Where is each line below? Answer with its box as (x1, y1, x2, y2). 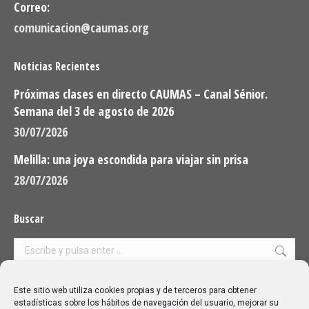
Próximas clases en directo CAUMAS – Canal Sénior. (14, 85, 268, 102)
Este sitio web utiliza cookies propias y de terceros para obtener (14, 286, 257, 295)
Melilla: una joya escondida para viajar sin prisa (14, 150, 248, 168)
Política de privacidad (83, 284, 188, 301)
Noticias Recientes (14, 58, 100, 74)
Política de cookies (201, 284, 293, 301)
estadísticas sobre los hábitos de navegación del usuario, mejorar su (14, 298, 279, 308)
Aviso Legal (14, 284, 73, 301)
